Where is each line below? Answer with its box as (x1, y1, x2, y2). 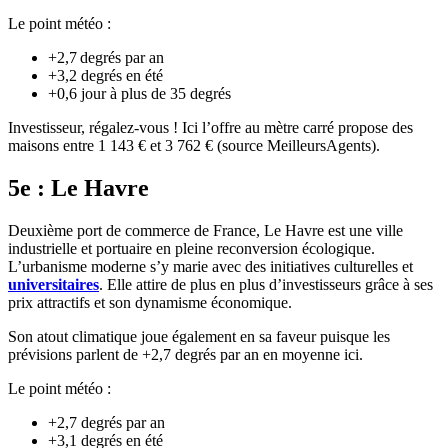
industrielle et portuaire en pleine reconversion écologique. (8, 239, 375, 257)
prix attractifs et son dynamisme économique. (8, 293, 292, 311)
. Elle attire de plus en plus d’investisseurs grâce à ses (99, 275, 433, 293)
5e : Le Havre (8, 174, 149, 201)
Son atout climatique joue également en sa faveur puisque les (8, 327, 390, 345)
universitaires (8, 275, 99, 293)
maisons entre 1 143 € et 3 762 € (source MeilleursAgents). (8, 136, 380, 154)
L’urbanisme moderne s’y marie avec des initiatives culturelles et (8, 257, 413, 275)
